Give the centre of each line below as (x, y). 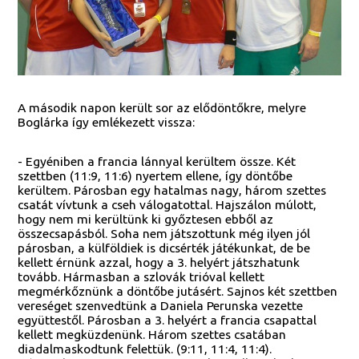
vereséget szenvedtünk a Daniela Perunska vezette (161, 306)
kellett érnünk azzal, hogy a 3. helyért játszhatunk (159, 262)
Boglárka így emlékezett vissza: (107, 121)
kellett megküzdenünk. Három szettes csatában (152, 335)
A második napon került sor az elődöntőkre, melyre (162, 107)
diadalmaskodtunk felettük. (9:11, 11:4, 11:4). (145, 349)
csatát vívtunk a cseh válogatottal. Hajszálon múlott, (167, 205)
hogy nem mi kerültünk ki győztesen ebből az (146, 219)
